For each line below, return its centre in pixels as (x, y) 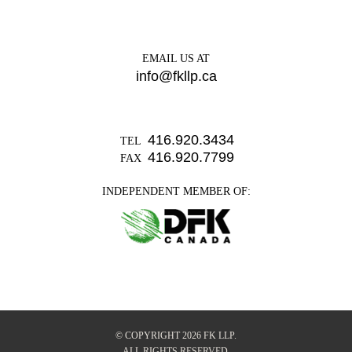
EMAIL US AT (176, 59)
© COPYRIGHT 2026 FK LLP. (176, 335)
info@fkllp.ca (176, 76)
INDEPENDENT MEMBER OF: (176, 191)
